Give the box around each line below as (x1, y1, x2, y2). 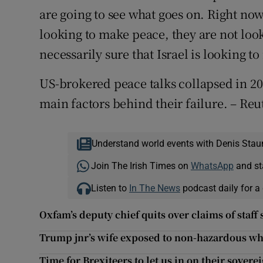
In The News (129, 183, 180, 193)
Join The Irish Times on (90, 161, 191, 171)
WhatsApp (190, 161, 234, 171)
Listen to (90, 183, 129, 193)
